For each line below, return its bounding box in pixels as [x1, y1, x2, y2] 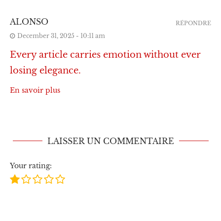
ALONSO [10, 16, 48, 27]
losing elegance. [10, 65, 81, 76]
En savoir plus [10, 85, 60, 95]
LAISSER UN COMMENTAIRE [47, 136, 174, 146]
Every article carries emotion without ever [10, 49, 201, 60]
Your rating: [10, 161, 52, 170]
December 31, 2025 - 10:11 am [17, 32, 105, 39]
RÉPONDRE [176, 19, 211, 27]
